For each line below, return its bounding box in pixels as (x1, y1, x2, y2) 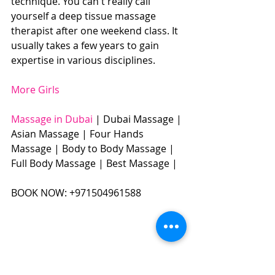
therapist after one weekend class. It (11, 24, 180, 37)
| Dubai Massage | (95, 112, 184, 126)
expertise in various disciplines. (11, 53, 155, 67)
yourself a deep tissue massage (11, 9, 158, 23)
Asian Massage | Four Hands (11, 127, 146, 141)
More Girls (11, 83, 60, 96)
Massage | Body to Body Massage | (11, 142, 177, 155)
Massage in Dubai (11, 112, 95, 126)
